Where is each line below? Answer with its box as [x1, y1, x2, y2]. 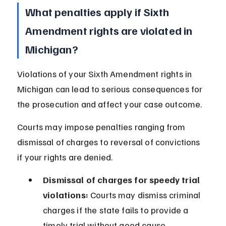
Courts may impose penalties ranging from [17, 121, 188, 133]
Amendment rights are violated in [25, 23, 195, 38]
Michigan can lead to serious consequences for [17, 83, 205, 95]
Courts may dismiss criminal [88, 189, 203, 201]
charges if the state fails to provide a [43, 204, 191, 216]
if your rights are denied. [17, 151, 113, 163]
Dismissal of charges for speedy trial [43, 174, 202, 186]
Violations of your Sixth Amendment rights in [17, 68, 194, 80]
